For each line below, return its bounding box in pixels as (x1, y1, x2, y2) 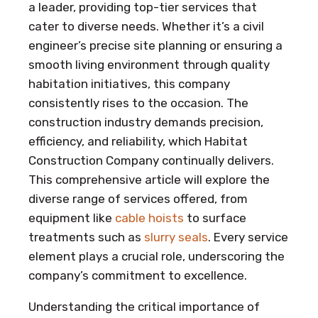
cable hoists (115, 210, 184, 225)
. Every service (208, 229, 288, 244)
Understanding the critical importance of (28, 299, 260, 314)
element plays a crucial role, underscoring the (28, 248, 285, 263)
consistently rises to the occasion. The (28, 95, 248, 110)
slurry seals (144, 229, 208, 244)
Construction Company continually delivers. (28, 153, 274, 168)
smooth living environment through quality (28, 57, 270, 72)
